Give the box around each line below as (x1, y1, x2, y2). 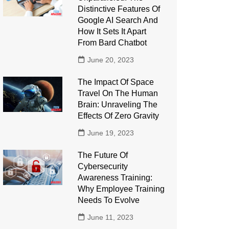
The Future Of (77, 151, 128, 159)
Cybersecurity (77, 162, 128, 171)
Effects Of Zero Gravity (77, 111, 159, 120)
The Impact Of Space (77, 78, 154, 86)
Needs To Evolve (77, 196, 140, 204)
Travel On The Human (77, 89, 158, 98)
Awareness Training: (77, 173, 152, 182)
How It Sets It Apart (77, 27, 146, 36)
